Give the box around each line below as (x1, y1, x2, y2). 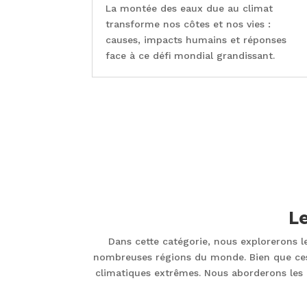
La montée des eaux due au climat (106, 3, 273, 14)
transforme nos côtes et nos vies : (106, 19, 271, 30)
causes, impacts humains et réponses (106, 34, 287, 46)
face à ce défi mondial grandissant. (106, 50, 275, 62)
